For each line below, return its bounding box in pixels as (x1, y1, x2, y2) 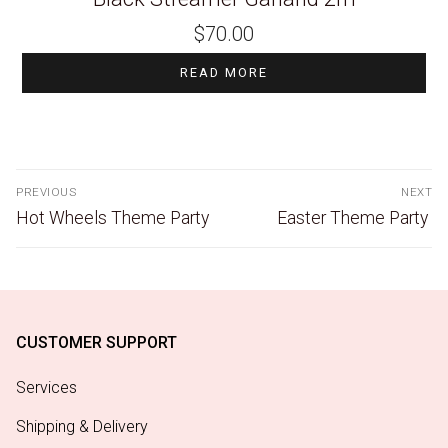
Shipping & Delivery (16, 416, 148, 436)
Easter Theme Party (277, 207, 432, 228)
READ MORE (180, 64, 268, 80)
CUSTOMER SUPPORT (16, 332, 177, 352)
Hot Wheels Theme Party (16, 207, 213, 228)
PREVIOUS (16, 184, 76, 199)
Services (16, 377, 77, 397)
